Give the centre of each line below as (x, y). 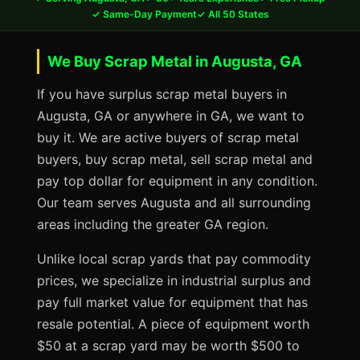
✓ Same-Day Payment (144, 14)
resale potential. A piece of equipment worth (173, 324)
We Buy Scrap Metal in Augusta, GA (175, 61)
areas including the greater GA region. (153, 224)
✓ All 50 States (233, 14)
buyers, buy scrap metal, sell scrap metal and (175, 159)
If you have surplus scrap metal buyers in (162, 94)
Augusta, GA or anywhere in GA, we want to (171, 116)
